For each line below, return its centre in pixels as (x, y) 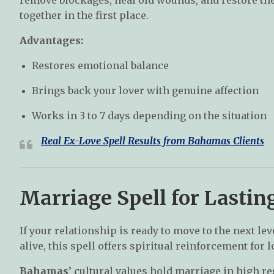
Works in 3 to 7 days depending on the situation (149, 115)
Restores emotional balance (100, 65)
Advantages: (51, 40)
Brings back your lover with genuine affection (145, 90)
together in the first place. (84, 15)
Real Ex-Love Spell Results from (114, 140)
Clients (247, 140)
